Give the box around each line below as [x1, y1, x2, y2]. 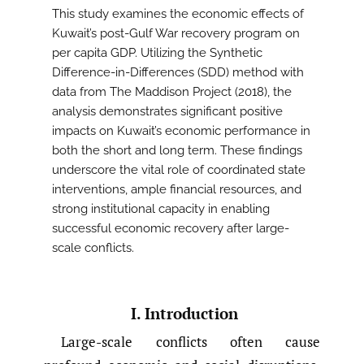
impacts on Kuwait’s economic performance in [52, 123, 310, 139]
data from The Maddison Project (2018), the [52, 84, 292, 100]
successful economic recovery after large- [52, 221, 289, 236]
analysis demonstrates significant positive [52, 104, 283, 119]
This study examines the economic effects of [52, 6, 304, 22]
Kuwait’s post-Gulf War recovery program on [52, 26, 300, 41]
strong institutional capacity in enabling [52, 201, 270, 217]
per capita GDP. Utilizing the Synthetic [52, 45, 262, 61]
